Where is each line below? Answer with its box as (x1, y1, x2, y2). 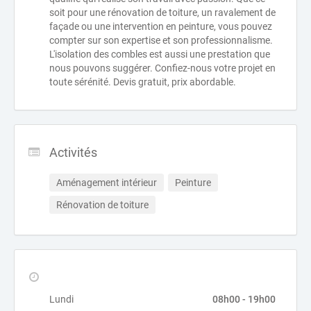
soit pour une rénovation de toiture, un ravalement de (49, 7, 276, 18)
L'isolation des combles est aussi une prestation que (49, 49, 270, 60)
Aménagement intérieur (56, 177, 157, 188)
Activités (49, 145, 97, 160)
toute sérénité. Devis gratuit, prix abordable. (49, 76, 236, 87)
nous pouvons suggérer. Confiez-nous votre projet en (49, 62, 276, 74)
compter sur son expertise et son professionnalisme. (49, 35, 273, 46)
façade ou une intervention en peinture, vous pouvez (49, 21, 272, 32)
